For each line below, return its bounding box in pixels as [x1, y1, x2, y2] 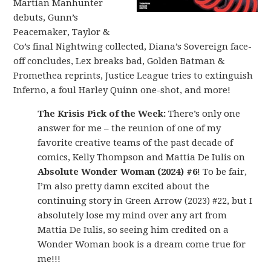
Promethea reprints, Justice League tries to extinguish [13, 70, 253, 81]
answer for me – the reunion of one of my [38, 123, 221, 134]
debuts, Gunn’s [13, 12, 79, 23]
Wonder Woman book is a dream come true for [38, 239, 246, 250]
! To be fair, [197, 166, 247, 177]
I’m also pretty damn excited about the [38, 181, 210, 192]
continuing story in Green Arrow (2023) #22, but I [38, 195, 253, 206]
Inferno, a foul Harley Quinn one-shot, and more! [13, 85, 231, 96]
